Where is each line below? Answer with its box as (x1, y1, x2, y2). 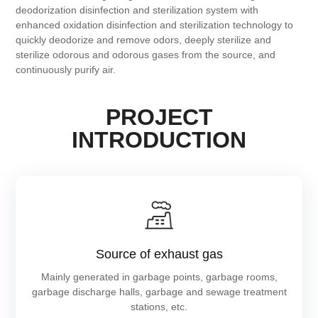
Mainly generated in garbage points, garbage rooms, (40, 271, 278, 283)
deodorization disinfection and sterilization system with (16, 4, 259, 16)
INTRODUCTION (72, 127, 246, 153)
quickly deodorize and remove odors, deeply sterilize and (16, 34, 272, 46)
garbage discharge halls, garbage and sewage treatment (31, 286, 287, 298)
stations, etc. (131, 301, 187, 313)
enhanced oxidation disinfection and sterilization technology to (16, 19, 294, 31)
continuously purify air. (16, 64, 116, 76)
